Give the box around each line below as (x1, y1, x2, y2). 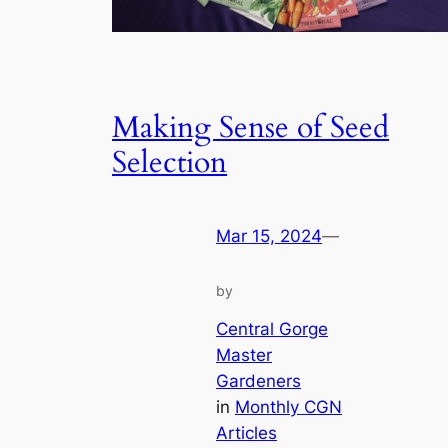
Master (216, 345, 272, 366)
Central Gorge (216, 319, 328, 340)
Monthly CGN (235, 397, 342, 418)
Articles (216, 423, 277, 444)
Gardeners (216, 371, 301, 392)
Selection (112, 143, 227, 184)
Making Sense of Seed (112, 108, 389, 149)
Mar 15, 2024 (216, 225, 322, 246)
